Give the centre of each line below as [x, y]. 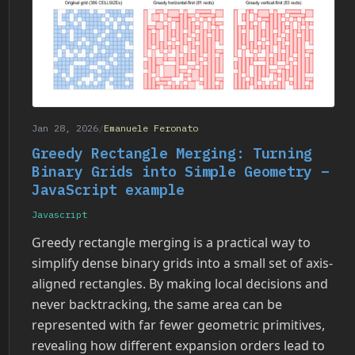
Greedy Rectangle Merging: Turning [172, 153]
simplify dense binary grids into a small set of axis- [182, 263]
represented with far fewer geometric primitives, [178, 324]
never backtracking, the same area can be [157, 304]
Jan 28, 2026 [65, 128]
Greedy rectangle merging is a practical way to [171, 242]
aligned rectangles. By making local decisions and [180, 283]
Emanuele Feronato [151, 128]
